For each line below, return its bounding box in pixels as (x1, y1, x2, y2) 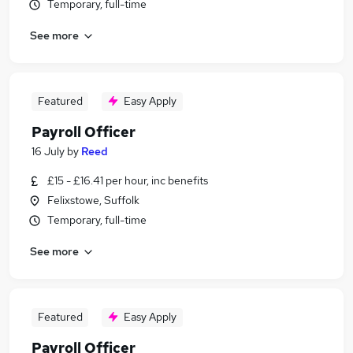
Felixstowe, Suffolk (47, 193, 139, 207)
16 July (32, 144, 65, 158)
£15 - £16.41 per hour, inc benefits (47, 173, 208, 188)
